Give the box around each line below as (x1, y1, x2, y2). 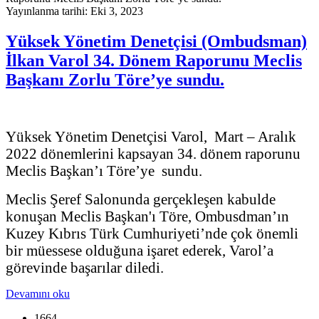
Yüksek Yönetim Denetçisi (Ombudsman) (6, 31, 307, 51)
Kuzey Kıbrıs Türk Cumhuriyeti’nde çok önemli (6, 224, 298, 241)
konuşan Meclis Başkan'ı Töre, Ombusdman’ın (6, 207, 289, 224)
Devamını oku (6, 287, 70, 300)
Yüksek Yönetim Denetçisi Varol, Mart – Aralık (6, 127, 296, 145)
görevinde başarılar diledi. (6, 258, 164, 276)
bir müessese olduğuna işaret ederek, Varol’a (6, 241, 273, 258)
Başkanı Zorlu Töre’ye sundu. (6, 70, 224, 89)
